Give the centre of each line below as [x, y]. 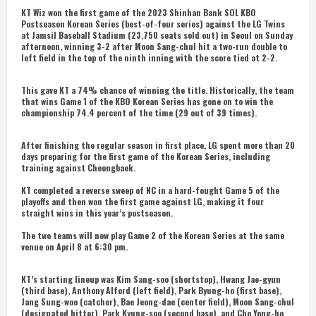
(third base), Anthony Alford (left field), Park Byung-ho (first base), [151, 290]
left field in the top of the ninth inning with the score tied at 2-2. [149, 57]
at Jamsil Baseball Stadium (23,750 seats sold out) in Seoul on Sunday [157, 35]
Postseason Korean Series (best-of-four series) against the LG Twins [153, 24]
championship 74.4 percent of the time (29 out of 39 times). [139, 113]
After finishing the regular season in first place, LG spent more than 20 [158, 145]
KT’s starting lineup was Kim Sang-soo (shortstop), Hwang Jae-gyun [151, 279]
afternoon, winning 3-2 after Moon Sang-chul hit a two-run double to [154, 46]
